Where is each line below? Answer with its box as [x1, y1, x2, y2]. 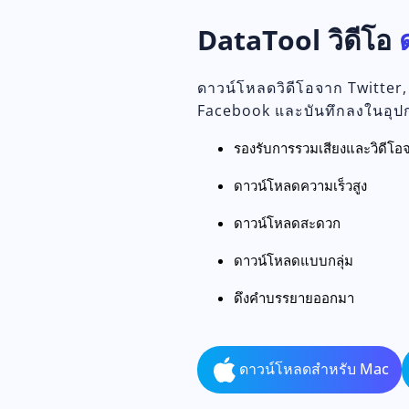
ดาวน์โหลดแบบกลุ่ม [234, 250, 353, 269]
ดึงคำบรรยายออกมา [234, 288, 354, 307]
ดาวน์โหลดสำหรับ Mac [239, 359, 389, 380]
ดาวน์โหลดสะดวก [234, 213, 341, 232]
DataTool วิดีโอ [197, 20, 399, 58]
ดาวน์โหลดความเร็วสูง [234, 175, 367, 194]
